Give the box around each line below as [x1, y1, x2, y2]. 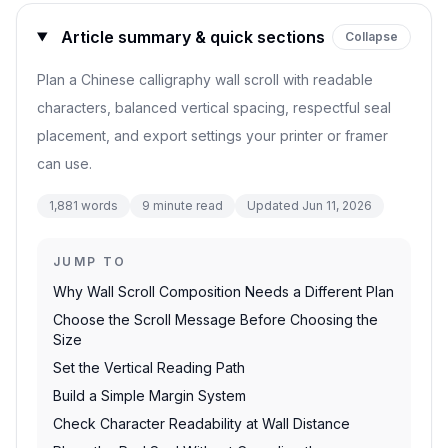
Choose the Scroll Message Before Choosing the [53, 311, 378, 328]
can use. [37, 155, 92, 172]
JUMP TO [53, 254, 127, 269]
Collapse [345, 29, 398, 44]
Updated [247, 198, 302, 213]
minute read [150, 198, 223, 213]
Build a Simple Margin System [53, 387, 246, 404]
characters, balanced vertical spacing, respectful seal [37, 99, 391, 116]
